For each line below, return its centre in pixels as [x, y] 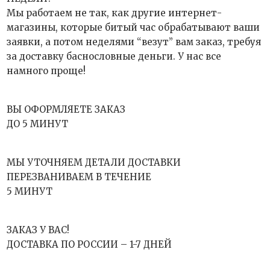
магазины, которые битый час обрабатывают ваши [133, 27]
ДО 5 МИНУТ [38, 124]
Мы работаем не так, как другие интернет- [115, 13]
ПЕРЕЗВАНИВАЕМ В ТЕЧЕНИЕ [79, 177]
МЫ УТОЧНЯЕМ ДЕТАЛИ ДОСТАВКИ [94, 162]
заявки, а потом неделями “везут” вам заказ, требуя [134, 42]
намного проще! [46, 71]
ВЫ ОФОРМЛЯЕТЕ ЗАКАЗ [66, 109]
